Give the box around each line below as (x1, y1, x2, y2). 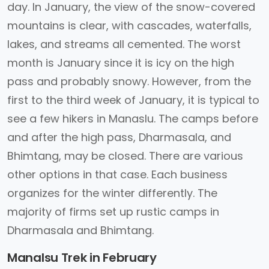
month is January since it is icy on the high (7, 55, 234, 70)
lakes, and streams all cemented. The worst (7, 37, 241, 52)
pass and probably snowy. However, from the (7, 74, 251, 89)
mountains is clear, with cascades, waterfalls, (7, 18, 252, 33)
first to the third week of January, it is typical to (7, 92, 259, 107)
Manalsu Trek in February (7, 249, 157, 266)
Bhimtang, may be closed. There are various (7, 148, 243, 163)
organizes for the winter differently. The (7, 186, 217, 201)
